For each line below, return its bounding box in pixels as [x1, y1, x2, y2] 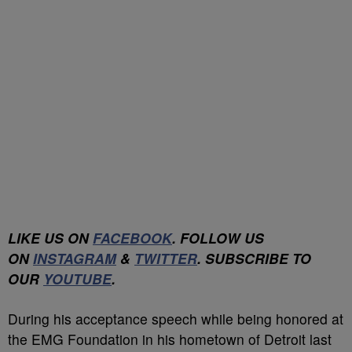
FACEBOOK [93, 228, 172, 247]
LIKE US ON [8, 228, 93, 247]
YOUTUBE [43, 269, 112, 288]
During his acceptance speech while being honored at [8, 309, 343, 328]
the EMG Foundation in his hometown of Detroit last [8, 329, 332, 349]
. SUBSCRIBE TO [197, 248, 311, 268]
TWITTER [134, 248, 197, 268]
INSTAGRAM [33, 248, 116, 268]
